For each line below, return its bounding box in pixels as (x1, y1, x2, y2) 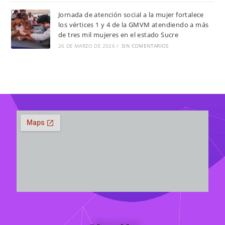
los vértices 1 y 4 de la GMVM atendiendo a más (58, 20, 209, 29)
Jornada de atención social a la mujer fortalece (58, 10, 204, 19)
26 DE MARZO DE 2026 (58, 42, 115, 49)
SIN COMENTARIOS (122, 42, 169, 49)
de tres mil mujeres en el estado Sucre (58, 30, 179, 39)
